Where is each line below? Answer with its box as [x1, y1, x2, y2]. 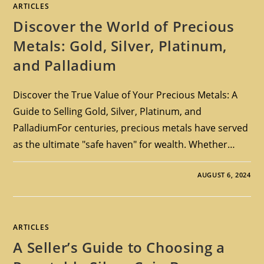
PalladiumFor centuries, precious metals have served [13, 121, 249, 134]
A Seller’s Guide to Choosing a [13, 237, 225, 257]
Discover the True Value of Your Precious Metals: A [13, 88, 238, 101]
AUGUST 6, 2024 [197, 170, 251, 179]
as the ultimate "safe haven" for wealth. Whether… [13, 138, 236, 151]
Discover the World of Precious [13, 16, 235, 36]
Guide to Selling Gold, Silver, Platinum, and [13, 105, 202, 118]
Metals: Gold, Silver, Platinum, [13, 36, 227, 55]
